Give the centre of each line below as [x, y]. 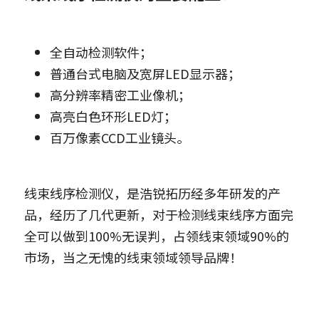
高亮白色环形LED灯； [113, 116]
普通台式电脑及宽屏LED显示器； [145, 73]
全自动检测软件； [101, 52]
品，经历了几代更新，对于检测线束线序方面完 [159, 214]
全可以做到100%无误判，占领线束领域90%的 [157, 235]
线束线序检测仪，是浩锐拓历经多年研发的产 [152, 193]
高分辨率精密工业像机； [120, 94]
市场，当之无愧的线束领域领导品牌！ [133, 257]
